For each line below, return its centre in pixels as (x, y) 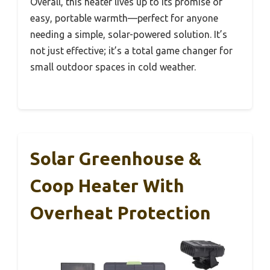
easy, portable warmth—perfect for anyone (124, 18)
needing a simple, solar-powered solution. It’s (129, 35)
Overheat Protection (121, 213)
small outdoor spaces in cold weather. (113, 67)
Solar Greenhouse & (116, 159)
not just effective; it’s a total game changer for (131, 51)
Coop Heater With (107, 186)
